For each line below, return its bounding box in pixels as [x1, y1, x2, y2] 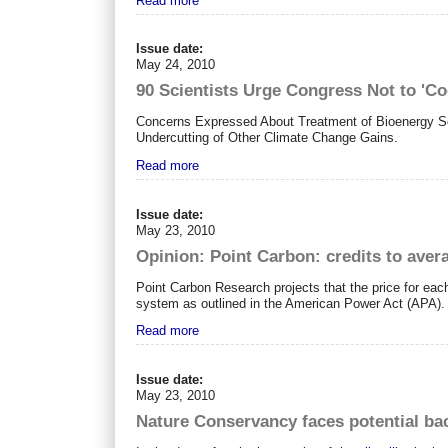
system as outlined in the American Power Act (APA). [136, 295, 446, 311]
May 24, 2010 [136, 57, 216, 73]
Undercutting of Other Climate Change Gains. [136, 130, 399, 146]
